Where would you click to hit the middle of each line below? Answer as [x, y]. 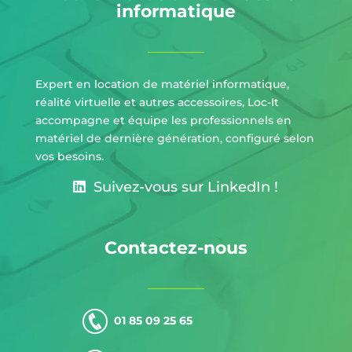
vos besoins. [69, 157]
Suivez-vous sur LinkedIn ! [182, 187]
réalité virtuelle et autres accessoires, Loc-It [157, 103]
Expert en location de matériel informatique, [162, 84]
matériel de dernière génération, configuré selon [174, 139]
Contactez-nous [176, 248]
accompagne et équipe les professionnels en [163, 121]
